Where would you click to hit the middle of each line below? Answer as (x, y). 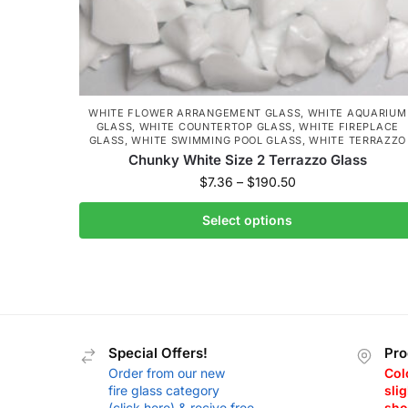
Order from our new (167, 373)
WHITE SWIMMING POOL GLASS (217, 140)
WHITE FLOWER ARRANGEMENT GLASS (195, 113)
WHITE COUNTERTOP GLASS (216, 127)
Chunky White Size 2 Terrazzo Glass (247, 160)
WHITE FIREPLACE (349, 127)
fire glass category (164, 391)
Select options (248, 220)
